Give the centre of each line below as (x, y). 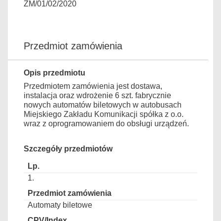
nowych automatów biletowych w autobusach (103, 105)
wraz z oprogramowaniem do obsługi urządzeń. (106, 124)
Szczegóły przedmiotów (68, 149)
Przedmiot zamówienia (73, 46)
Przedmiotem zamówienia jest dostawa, (93, 86)
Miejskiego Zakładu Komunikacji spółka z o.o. (104, 114)
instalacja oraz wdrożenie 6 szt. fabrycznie (97, 95)
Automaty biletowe (60, 205)
